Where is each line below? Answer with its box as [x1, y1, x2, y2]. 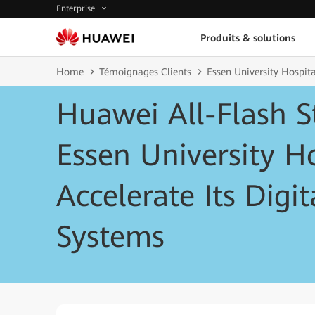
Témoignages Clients [99, 66, 191, 77]
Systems [56, 219, 165, 254]
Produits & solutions [200, 32, 295, 44]
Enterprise [56, 4, 98, 14]
